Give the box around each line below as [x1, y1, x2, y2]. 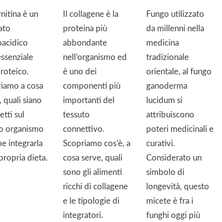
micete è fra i [146, 196, 193, 205]
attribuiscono [146, 110, 194, 119]
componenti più [63, 81, 120, 90]
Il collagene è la [63, 9, 118, 18]
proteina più [63, 24, 107, 33]
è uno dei [63, 67, 97, 76]
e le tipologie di [63, 196, 119, 205]
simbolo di [146, 167, 184, 176]
